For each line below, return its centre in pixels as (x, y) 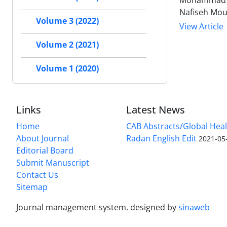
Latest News (156, 110)
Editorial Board (45, 151)
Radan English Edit (162, 139)
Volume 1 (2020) (67, 69)
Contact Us (37, 175)
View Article (201, 27)
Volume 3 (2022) (67, 21)
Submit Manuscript (53, 163)
